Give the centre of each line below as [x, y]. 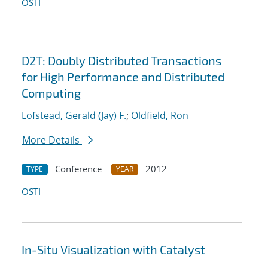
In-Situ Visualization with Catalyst [113, 250]
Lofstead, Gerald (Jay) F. [74, 116]
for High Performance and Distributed [123, 77]
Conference [78, 169]
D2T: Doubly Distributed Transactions [121, 61]
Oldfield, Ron [160, 116]
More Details [52, 140]
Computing [51, 93]
